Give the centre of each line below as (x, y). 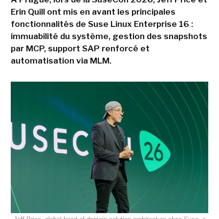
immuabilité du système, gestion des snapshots (109, 36)
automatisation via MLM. (62, 60)
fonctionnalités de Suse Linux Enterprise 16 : (102, 24)
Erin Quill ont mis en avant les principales (93, 11)
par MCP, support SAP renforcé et (80, 48)
